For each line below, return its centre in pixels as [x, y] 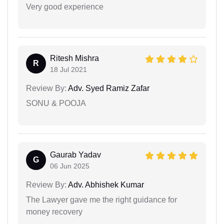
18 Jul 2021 [68, 69]
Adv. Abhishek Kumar [105, 185]
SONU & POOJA [56, 103]
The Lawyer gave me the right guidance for [101, 200]
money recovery [54, 212]
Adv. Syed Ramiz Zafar [108, 88]
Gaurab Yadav [75, 155]
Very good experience [65, 7]
